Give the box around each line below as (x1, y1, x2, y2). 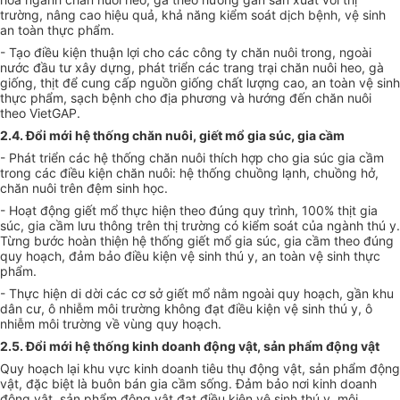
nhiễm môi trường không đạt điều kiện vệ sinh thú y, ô (59, 301, 372, 317)
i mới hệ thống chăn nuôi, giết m (43, 128, 237, 144)
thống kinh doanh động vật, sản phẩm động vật (93, 338, 379, 354)
